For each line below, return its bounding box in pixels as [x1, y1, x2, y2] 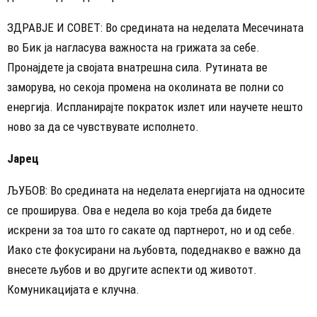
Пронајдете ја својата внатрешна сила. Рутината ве [7, 60, 267, 75]
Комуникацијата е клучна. [7, 282, 139, 297]
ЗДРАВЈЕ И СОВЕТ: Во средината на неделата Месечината [7, 21, 304, 35]
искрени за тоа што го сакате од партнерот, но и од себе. [7, 223, 295, 238]
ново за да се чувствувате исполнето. [7, 120, 199, 134]
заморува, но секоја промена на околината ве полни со [7, 80, 284, 95]
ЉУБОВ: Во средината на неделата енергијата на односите [7, 183, 305, 198]
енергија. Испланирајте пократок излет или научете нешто [7, 100, 303, 115]
